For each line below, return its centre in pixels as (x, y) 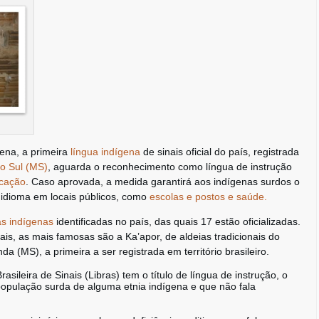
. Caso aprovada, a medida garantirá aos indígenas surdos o (163, 182)
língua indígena (105, 152)
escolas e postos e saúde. (208, 197)
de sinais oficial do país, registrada (220, 152)
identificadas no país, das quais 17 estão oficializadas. (177, 221)
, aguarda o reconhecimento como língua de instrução (170, 167)
